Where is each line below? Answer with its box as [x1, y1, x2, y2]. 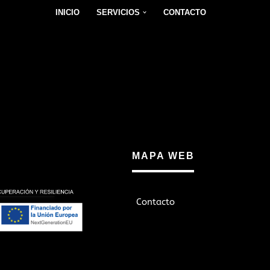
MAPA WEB [132, 151, 195, 161]
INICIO [55, 8, 80, 17]
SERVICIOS [96, 8, 140, 17]
